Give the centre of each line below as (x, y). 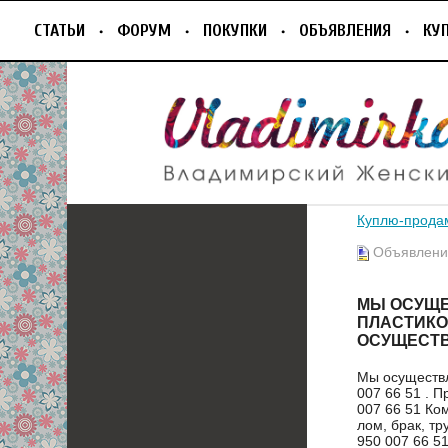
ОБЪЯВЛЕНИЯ (345, 30)
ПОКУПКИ (235, 30)
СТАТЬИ (59, 30)
